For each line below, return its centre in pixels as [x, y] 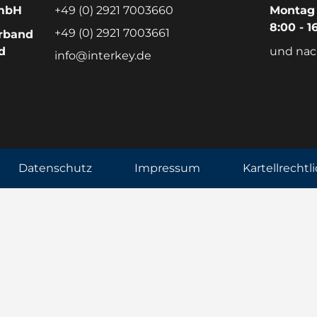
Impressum [167, 168]
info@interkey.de [103, 55]
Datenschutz [55, 168]
